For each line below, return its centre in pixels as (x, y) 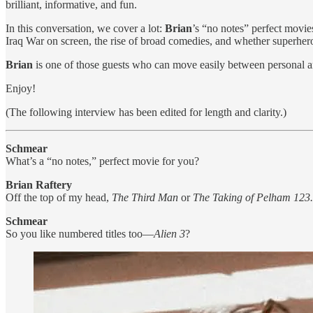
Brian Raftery (39, 184)
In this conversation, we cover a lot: (85, 28)
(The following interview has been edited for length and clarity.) (146, 112)
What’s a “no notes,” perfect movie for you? (102, 161)
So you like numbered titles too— (80, 233)
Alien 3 (169, 233)
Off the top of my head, (59, 197)
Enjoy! (21, 88)
